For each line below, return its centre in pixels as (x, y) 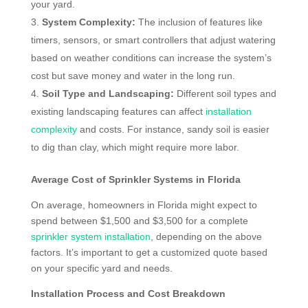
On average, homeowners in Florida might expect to (144, 205)
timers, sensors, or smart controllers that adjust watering (153, 40)
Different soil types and (225, 94)
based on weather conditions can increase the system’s (151, 58)
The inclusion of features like (199, 22)
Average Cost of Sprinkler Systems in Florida (135, 180)
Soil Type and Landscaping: (108, 94)
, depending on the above (206, 237)
